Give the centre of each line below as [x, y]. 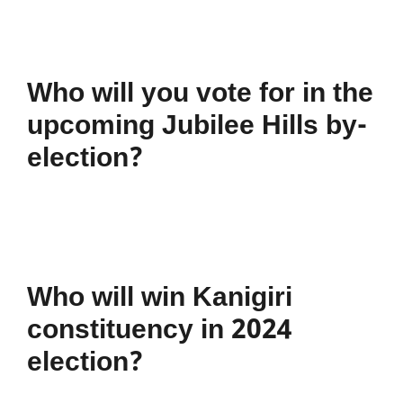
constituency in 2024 [160, 331]
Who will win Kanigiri [160, 299]
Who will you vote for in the [200, 95]
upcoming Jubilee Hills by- [197, 127]
